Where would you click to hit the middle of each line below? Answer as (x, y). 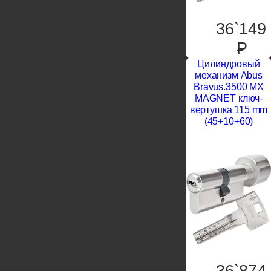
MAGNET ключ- (229, 98)
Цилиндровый (229, 64)
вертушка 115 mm (229, 110)
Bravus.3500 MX (229, 87)
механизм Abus (229, 75)
